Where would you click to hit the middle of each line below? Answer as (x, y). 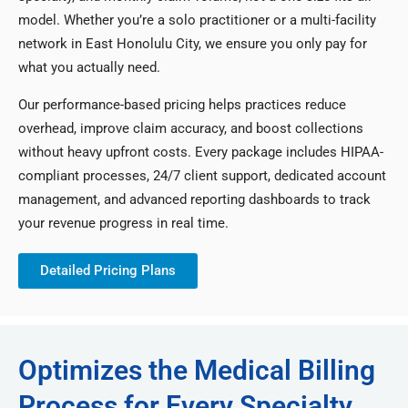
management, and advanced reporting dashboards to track (194, 200)
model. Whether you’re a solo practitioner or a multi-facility (197, 20)
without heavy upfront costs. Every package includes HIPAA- (201, 153)
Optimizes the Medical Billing (197, 371)
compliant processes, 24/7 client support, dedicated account (202, 176)
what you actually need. (89, 68)
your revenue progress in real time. (123, 224)
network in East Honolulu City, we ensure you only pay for (193, 44)
